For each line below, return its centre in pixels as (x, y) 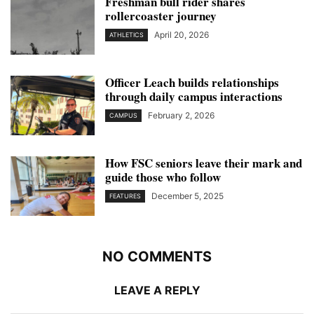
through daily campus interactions (194, 96)
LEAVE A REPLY (157, 290)
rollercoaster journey (161, 16)
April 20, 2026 (182, 35)
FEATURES (125, 196)
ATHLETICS (127, 35)
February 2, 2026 (181, 115)
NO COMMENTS (157, 257)
